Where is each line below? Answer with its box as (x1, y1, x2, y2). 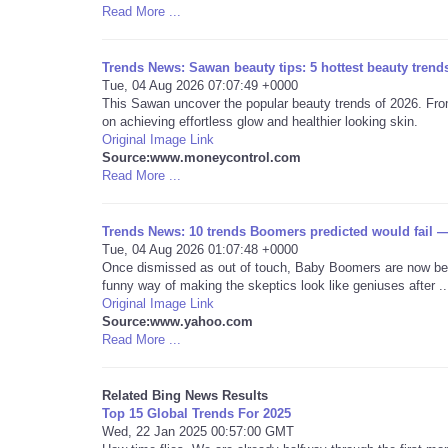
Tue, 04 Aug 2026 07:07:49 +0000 (102, 78, 298, 93)
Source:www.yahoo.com (102, 314, 253, 329)
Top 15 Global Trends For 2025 (102, 406, 291, 421)
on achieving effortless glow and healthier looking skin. (102, 114, 418, 129)
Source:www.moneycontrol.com (102, 150, 301, 165)
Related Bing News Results (102, 388, 268, 403)
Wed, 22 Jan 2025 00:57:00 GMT (102, 424, 294, 439)
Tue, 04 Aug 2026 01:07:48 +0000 (102, 242, 298, 257)
